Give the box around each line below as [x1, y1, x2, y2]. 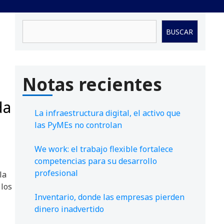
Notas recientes [22, 72, 162, 96]
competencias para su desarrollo [34, 155, 157, 167]
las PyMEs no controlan [34, 119, 122, 131]
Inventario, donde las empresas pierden [34, 191, 184, 203]
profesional [34, 167, 78, 179]
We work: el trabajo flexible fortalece [34, 143, 173, 155]
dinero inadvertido [34, 203, 104, 215]
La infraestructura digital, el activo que [34, 107, 180, 119]
